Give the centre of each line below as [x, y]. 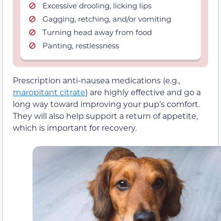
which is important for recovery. [75, 128]
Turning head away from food [97, 32]
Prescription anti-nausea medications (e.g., [96, 80]
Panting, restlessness [81, 45]
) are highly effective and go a [143, 92]
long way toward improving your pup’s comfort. [106, 104]
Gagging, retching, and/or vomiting [107, 19]
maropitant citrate [49, 92]
